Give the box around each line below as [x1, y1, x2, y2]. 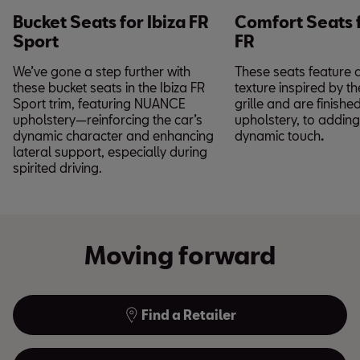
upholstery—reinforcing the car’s [13, 111, 202, 127]
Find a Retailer [141, 306, 236, 322]
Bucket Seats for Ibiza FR [13, 11, 209, 31]
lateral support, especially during [13, 143, 207, 159]
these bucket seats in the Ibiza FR [13, 79, 205, 95]
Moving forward [84, 239, 276, 269]
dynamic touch [235, 127, 321, 143]
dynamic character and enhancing [13, 127, 214, 143]
